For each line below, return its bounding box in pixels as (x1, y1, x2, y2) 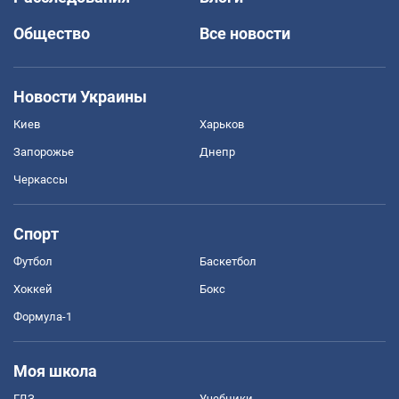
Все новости (199, 23, 290, 43)
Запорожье (13, 144, 74, 159)
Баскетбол (199, 254, 256, 268)
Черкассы (13, 172, 68, 186)
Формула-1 (13, 309, 72, 323)
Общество (13, 23, 90, 43)
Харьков (199, 117, 244, 131)
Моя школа (13, 361, 97, 380)
